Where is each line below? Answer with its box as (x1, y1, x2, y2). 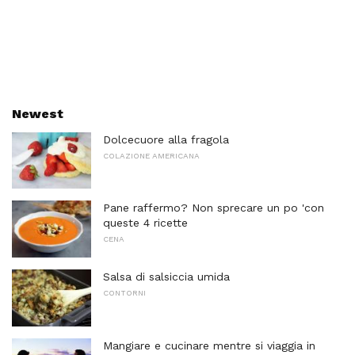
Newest (12, 105, 63, 121)
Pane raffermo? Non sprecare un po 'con (103, 201, 324, 215)
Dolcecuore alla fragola (103, 132, 229, 146)
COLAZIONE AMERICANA (103, 151, 200, 160)
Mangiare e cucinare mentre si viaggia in (103, 338, 315, 352)
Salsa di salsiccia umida (103, 270, 230, 284)
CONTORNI (103, 288, 146, 298)
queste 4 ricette (103, 216, 188, 230)
